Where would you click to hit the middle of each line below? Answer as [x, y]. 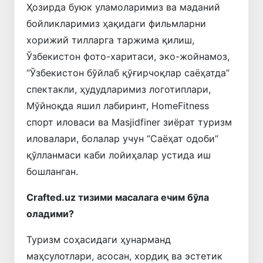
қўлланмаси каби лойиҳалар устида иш [119, 155]
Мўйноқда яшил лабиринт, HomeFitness [118, 105]
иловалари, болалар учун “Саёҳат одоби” [122, 138]
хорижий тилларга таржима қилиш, [110, 40]
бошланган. [52, 171]
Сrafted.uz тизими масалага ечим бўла [118, 197]
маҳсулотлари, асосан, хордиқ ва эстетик [124, 256]
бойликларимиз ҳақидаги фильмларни [116, 23]
